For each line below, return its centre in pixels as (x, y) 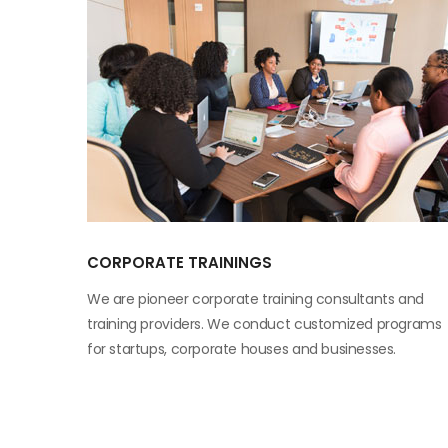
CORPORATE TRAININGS (179, 262)
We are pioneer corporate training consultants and (255, 299)
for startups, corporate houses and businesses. (242, 349)
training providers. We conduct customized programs (264, 324)
